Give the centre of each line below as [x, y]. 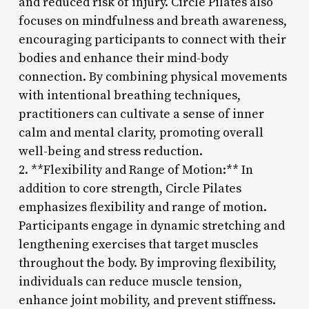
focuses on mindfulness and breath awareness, [152, 21]
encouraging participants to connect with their [152, 39]
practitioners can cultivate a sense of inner [141, 114]
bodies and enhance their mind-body [123, 58]
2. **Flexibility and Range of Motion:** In [136, 170]
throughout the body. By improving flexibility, [147, 263]
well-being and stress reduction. [110, 151]
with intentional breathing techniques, [129, 95]
